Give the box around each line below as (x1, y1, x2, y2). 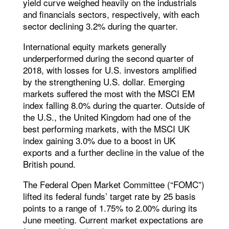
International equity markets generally (22, 40, 167, 53)
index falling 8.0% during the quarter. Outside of (22, 99, 205, 112)
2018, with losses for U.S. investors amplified (22, 63, 196, 77)
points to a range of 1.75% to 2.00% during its (22, 201, 197, 215)
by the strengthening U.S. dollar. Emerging (22, 75, 185, 88)
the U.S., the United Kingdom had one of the (22, 110, 191, 124)
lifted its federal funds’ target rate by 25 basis (22, 190, 196, 203)
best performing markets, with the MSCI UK (22, 122, 190, 135)
